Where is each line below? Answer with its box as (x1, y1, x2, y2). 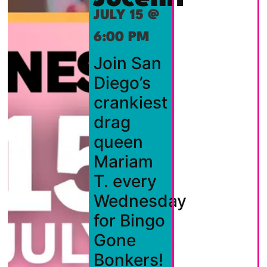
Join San (93, 53, 162, 74)
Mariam (93, 151, 153, 172)
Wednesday (93, 191, 187, 212)
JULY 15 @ (93, 8, 159, 23)
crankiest (93, 92, 167, 113)
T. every (93, 171, 157, 192)
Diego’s (93, 73, 151, 94)
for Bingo (93, 210, 165, 231)
